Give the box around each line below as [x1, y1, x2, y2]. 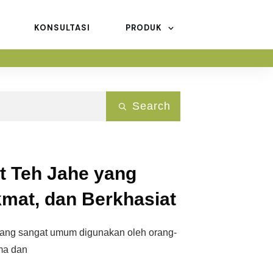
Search [132, 100, 171, 113]
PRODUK [126, 23, 162, 34]
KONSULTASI [34, 23, 90, 34]
